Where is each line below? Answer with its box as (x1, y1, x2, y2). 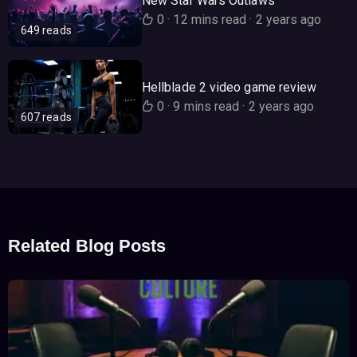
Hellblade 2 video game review (142, 79, 317, 95)
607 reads (21, 111, 72, 124)
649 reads (21, 24, 72, 37)
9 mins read (170, 98, 243, 114)
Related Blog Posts (8, 236, 167, 256)
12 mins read (170, 11, 250, 27)
